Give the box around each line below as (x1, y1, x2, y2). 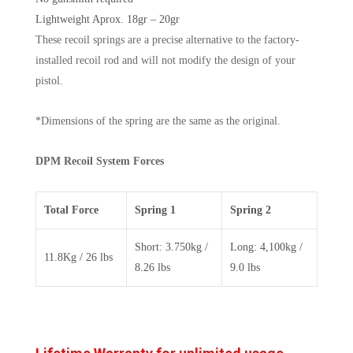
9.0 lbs (230, 262, 260, 273)
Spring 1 (135, 204, 176, 216)
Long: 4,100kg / (230, 241, 303, 253)
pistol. (35, 75, 63, 87)
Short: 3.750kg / (135, 241, 208, 253)
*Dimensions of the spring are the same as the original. (35, 115, 281, 127)
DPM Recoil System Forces (35, 155, 164, 167)
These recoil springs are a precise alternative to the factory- (35, 34, 299, 46)
